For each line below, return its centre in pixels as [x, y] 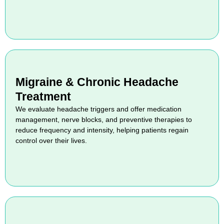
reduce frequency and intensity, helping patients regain [102, 130]
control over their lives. [51, 140]
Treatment [43, 96]
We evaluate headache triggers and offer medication [98, 109]
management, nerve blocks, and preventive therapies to [104, 119]
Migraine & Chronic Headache [97, 82]
